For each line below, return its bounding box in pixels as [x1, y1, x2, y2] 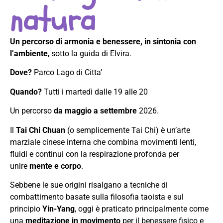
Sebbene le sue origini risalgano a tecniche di [10, 180, 168, 190]
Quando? [10, 87, 42, 97]
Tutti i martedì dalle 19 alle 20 [42, 87, 148, 97]
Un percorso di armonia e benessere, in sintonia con [10, 37, 196, 46]
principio [10, 204, 42, 214]
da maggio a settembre [54, 106, 137, 116]
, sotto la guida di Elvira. [48, 49, 131, 58]
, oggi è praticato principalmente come [75, 204, 209, 214]
